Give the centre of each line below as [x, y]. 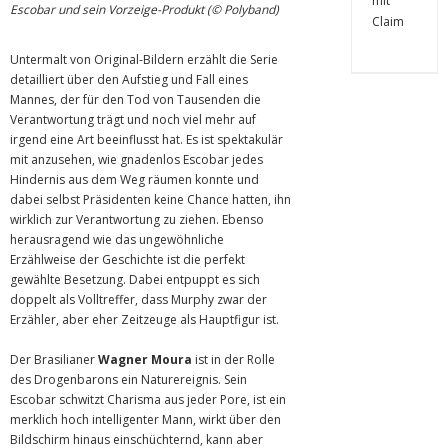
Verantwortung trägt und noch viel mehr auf [133, 119]
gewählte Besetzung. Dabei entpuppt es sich [135, 279]
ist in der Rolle [233, 359]
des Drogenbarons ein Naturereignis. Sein [128, 379]
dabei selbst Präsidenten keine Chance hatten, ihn [150, 199]
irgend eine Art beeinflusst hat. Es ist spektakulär [146, 139]
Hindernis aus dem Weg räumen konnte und [134, 179]
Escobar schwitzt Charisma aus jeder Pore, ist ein [148, 399]
